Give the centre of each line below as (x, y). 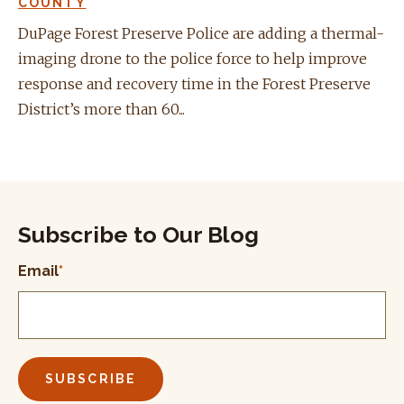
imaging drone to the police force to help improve (193, 58)
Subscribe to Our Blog (138, 234)
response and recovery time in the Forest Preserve (194, 83)
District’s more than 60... (101, 109)
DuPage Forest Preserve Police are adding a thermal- (201, 33)
